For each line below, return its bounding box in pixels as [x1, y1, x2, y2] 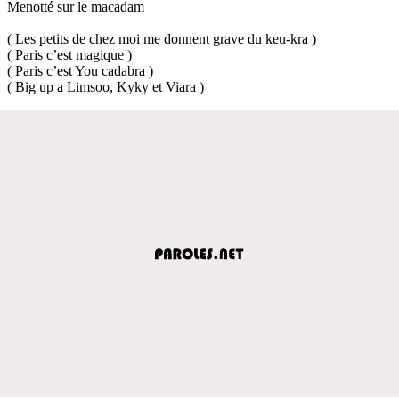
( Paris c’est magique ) [7, 46, 132, 62]
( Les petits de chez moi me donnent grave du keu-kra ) [7, 30, 316, 46]
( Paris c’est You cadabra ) [7, 62, 153, 78]
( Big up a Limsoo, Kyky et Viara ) [7, 78, 204, 94]
